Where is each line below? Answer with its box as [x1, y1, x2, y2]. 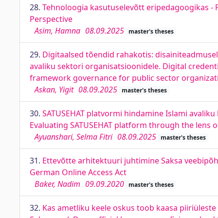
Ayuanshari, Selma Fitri [35, 131, 112, 142]
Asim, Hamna [35, 25, 80, 36]
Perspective [30, 14, 73, 24]
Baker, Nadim [35, 179, 80, 189]
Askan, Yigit [35, 84, 73, 95]
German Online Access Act [30, 167, 127, 178]
